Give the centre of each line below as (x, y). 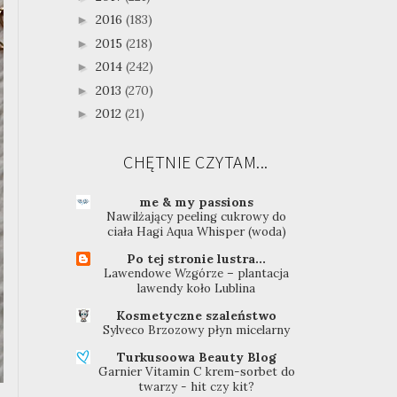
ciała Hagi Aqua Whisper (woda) (196, 232)
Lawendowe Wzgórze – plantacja (197, 274)
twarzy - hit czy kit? (197, 387)
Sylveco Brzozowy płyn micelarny (197, 331)
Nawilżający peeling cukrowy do (197, 217)
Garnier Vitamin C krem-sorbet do (196, 372)
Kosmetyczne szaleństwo (197, 316)
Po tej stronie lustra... (197, 259)
